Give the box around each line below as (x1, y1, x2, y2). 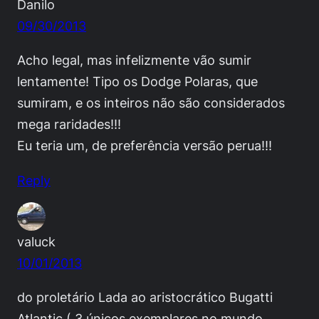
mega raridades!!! (17, 116, 121, 132)
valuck (17, 233, 56, 249)
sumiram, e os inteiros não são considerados (17, 95, 285, 111)
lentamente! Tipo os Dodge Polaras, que (17, 73, 258, 90)
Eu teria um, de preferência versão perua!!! (17, 137, 272, 154)
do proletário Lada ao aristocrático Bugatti (17, 288, 273, 305)
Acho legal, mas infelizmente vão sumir (17, 52, 251, 68)
